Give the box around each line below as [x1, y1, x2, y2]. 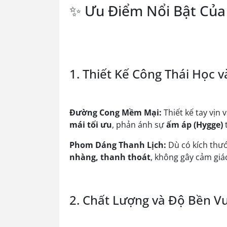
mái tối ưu [69, 119, 112, 130]
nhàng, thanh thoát [69, 152, 150, 163]
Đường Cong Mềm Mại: [69, 107, 162, 118]
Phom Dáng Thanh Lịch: [69, 139, 166, 150]
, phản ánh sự [112, 119, 166, 130]
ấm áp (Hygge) [166, 119, 223, 130]
